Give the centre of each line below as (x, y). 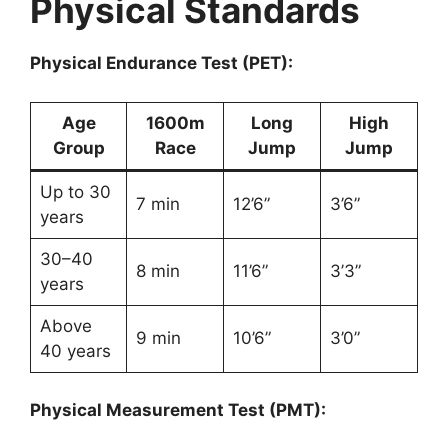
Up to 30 (75, 191)
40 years (75, 350)
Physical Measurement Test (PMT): (178, 410)
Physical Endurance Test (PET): (161, 63)
